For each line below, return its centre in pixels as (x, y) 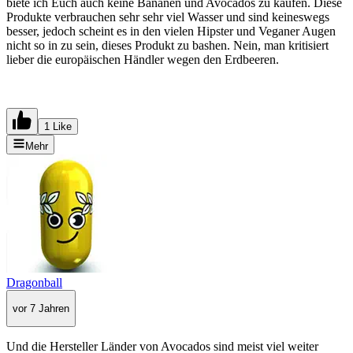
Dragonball (34, 282)
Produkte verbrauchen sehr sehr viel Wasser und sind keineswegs (168, 17)
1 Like (58, 126)
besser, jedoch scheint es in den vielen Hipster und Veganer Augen (171, 31)
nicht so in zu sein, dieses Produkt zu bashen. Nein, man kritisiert (167, 45)
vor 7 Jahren (41, 309)
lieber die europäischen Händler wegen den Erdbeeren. (143, 59)
